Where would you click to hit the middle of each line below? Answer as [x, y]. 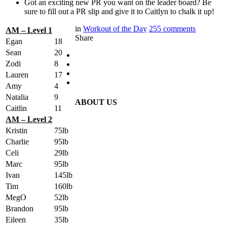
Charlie [17, 141]
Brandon [20, 208]
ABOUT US [96, 102]
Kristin [16, 130]
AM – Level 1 [29, 30]
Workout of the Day [115, 28]
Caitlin [16, 108]
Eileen [16, 219]
